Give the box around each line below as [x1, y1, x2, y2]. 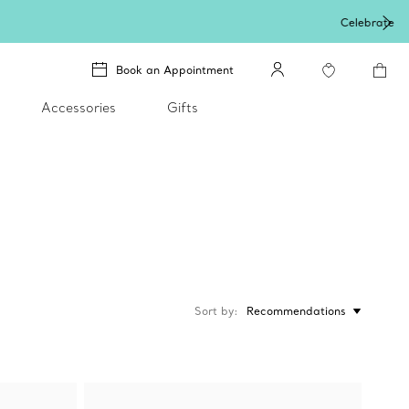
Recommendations [246, 304, 346, 318]
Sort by [194, 304, 234, 318]
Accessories [41, 100, 116, 116]
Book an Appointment [116, 62, 234, 77]
